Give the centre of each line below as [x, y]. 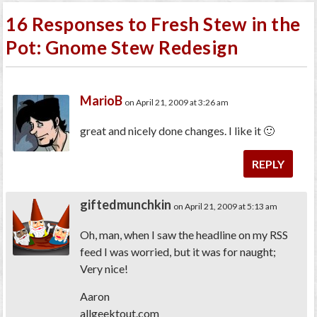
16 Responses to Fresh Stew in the [153, 24]
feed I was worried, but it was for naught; [178, 251]
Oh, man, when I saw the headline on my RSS [184, 234]
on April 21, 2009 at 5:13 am [226, 206]
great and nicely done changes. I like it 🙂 [178, 130]
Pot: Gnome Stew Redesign [122, 47]
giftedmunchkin [126, 204]
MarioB [102, 100]
